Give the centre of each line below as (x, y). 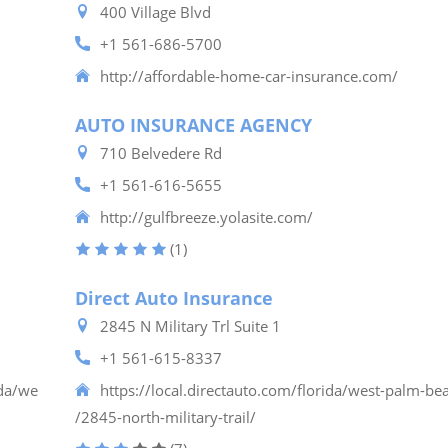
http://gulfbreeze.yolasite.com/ (207, 217)
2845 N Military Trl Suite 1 (191, 326)
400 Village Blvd (156, 12)
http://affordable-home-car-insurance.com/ (249, 76)
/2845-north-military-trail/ (166, 417)
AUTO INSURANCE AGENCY (194, 125)
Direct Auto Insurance (174, 298)
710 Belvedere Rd (161, 153)
